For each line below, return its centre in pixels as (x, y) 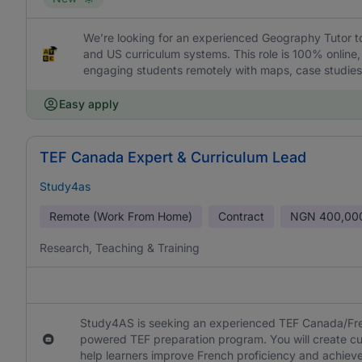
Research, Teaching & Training (120, 248)
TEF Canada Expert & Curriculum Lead (173, 157)
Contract (241, 216)
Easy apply (89, 104)
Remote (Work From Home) (121, 216)
